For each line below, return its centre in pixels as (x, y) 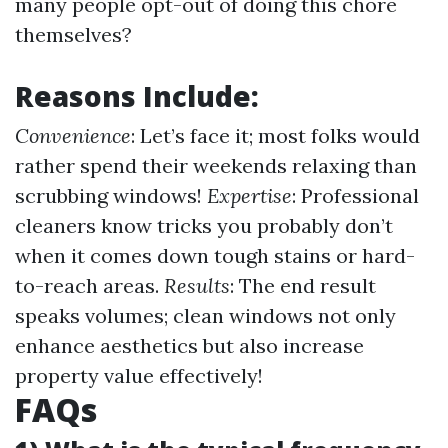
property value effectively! (139, 375)
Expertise (249, 195)
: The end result (303, 285)
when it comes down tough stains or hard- (215, 255)
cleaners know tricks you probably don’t (204, 225)
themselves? (73, 34)
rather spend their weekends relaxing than (216, 165)
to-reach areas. (89, 285)
